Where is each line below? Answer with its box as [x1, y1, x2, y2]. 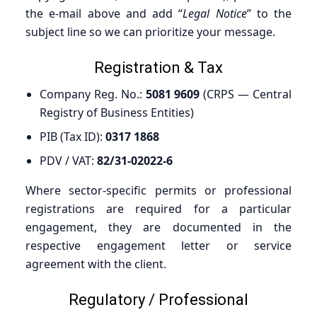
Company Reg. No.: [40, 86, 146, 102]
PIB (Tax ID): [40, 128, 105, 144]
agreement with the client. [25, 255, 166, 272]
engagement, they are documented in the [25, 219, 292, 235]
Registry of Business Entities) [40, 104, 194, 120]
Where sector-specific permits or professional [25, 182, 292, 198]
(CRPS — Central [200, 86, 292, 102]
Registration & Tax [94, 58, 223, 76]
